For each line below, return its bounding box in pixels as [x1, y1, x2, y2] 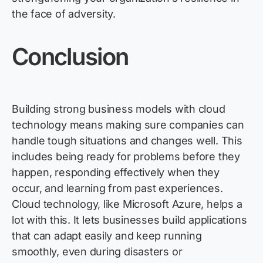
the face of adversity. [12, 8, 116, 21]
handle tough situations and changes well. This [12, 134, 242, 147]
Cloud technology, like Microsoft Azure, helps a [12, 198, 242, 211]
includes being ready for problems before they [12, 150, 240, 163]
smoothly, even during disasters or [12, 245, 183, 258]
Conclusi [12, 42, 102, 72]
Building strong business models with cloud [12, 103, 225, 116]
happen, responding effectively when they [12, 166, 220, 179]
